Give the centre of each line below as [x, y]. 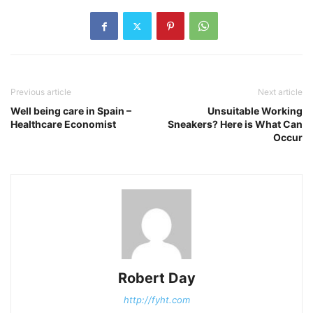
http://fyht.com [156, 300]
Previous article [41, 92]
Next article [280, 92]
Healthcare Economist [63, 124]
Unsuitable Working [255, 111]
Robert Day [156, 278]
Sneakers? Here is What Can [235, 124]
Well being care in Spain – [71, 111]
